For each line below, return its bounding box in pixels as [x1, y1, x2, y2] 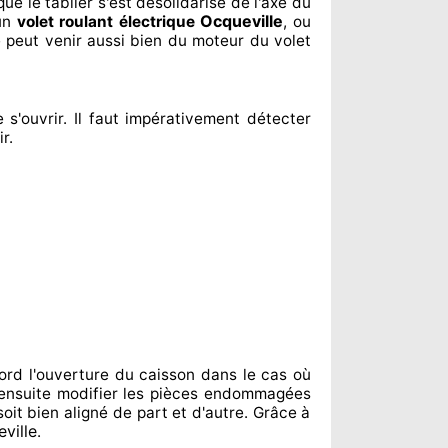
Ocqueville [200, 11, 284, 31]
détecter [240, 109, 312, 128]
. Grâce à [243, 403, 311, 422]
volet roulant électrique [16, 12, 201, 31]
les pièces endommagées [117, 384, 312, 403]
